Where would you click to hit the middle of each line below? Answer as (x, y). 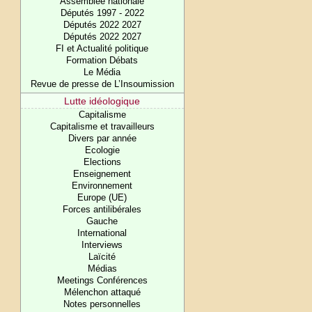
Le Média (102, 72)
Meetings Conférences (102, 280)
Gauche (102, 221)
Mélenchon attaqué (102, 292)
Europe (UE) (102, 197)
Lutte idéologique (102, 101)
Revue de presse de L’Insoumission (102, 84)
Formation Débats (102, 60)
